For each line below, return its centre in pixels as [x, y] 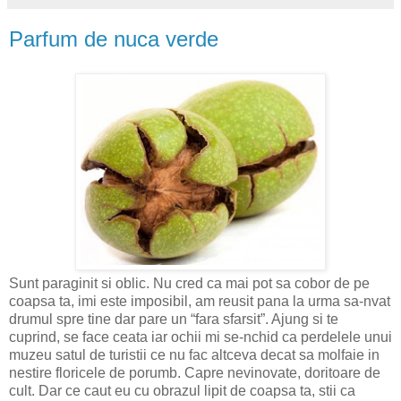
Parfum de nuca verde [114, 38]
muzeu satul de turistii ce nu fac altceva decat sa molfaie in [194, 354]
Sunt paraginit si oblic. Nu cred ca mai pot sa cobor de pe [189, 283]
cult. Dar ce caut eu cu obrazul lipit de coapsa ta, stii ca [182, 390]
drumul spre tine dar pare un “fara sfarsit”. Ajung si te [174, 319]
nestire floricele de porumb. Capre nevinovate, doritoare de [195, 372]
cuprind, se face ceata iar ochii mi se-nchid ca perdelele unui [200, 337]
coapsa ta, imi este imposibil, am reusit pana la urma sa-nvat [200, 301]
